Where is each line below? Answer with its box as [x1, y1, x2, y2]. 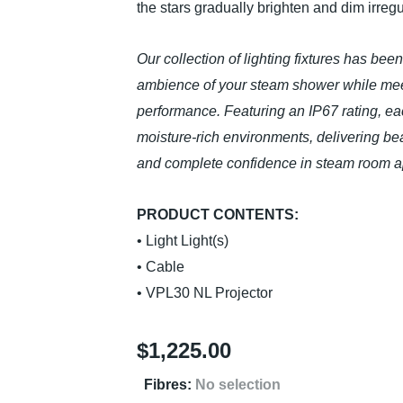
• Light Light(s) [137, 233, 228, 248]
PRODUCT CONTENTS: [137, 207, 299, 222]
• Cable [137, 259, 184, 274]
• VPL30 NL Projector [137, 285, 273, 300]
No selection [195, 377, 281, 392]
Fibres [144, 377, 187, 392]
